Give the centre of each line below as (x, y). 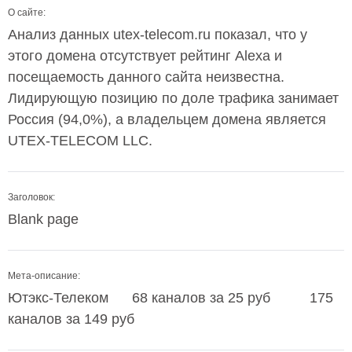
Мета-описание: (44, 276)
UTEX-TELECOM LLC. (80, 141)
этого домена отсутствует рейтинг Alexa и (145, 56)
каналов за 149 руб (71, 319)
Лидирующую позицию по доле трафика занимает (173, 98)
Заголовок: (31, 197)
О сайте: (27, 13)
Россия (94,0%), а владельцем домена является (167, 119)
